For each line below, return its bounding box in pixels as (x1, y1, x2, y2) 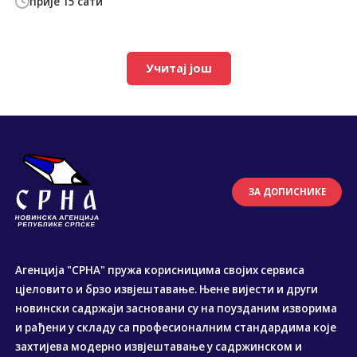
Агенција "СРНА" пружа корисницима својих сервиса (15, 262, 305, 277)
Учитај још (145, 61, 212, 76)
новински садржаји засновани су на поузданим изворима (15, 300, 338, 316)
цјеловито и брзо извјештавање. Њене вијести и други (15, 281, 319, 296)
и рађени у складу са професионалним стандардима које (15, 320, 337, 335)
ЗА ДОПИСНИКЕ (248, 186, 326, 198)
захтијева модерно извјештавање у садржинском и (15, 339, 303, 354)
